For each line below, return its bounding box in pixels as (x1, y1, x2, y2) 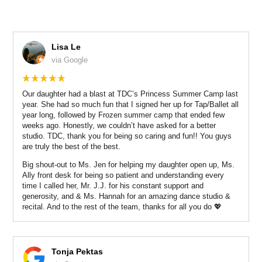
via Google (51, 55, 88, 64)
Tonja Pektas (51, 246, 103, 256)
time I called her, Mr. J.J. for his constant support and (22, 181, 204, 190)
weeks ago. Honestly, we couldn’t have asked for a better (22, 120, 216, 130)
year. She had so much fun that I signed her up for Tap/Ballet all (22, 99, 239, 109)
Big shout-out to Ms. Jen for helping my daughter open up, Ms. (22, 160, 235, 169)
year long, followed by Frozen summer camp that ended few (22, 110, 225, 119)
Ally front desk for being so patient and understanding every (22, 170, 224, 180)
